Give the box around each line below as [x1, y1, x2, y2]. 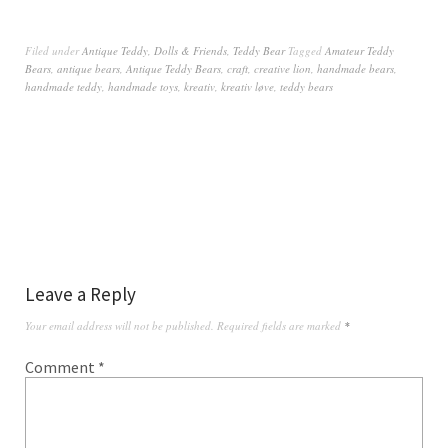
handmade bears [317, 60, 394, 76]
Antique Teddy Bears [126, 60, 221, 76]
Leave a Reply [25, 281, 136, 306]
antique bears [57, 60, 120, 76]
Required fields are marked [217, 317, 344, 333]
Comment [25, 356, 98, 377]
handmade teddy [25, 78, 102, 94]
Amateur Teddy [325, 42, 394, 58]
